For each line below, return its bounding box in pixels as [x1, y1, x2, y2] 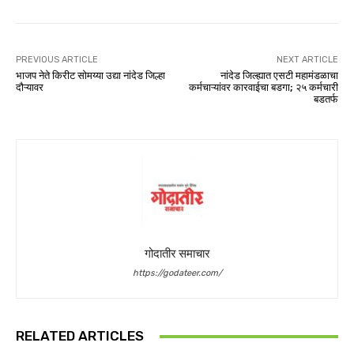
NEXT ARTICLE [276, 55, 338, 66]
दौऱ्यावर [16, 81, 43, 94]
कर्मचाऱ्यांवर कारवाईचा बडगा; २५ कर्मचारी [188, 81, 338, 94]
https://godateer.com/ [132, 268, 222, 279]
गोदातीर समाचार [144, 247, 210, 262]
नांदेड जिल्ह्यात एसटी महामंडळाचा [220, 70, 338, 82]
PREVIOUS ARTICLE [16, 55, 98, 66]
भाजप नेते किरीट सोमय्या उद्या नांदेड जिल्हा [16, 70, 165, 82]
